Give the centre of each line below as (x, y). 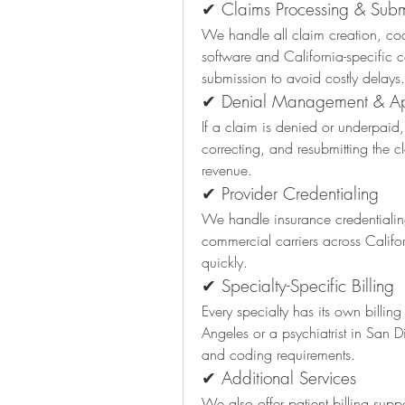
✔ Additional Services (279, 378)
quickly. (225, 263)
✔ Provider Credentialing (290, 194)
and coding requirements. (278, 355)
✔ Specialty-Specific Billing (298, 286)
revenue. (227, 170)
